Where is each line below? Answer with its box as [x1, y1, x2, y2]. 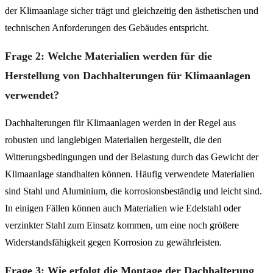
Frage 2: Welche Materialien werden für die [5, 49, 212, 62]
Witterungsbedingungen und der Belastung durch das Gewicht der [5, 151, 258, 162]
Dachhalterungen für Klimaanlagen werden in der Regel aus [5, 117, 236, 128]
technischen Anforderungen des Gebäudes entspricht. [5, 22, 209, 33]
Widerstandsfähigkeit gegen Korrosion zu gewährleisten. [5, 236, 222, 247]
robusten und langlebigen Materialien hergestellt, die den [5, 134, 222, 145]
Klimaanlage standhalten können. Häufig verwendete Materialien [5, 168, 255, 179]
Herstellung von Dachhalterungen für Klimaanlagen [5, 69, 250, 82]
